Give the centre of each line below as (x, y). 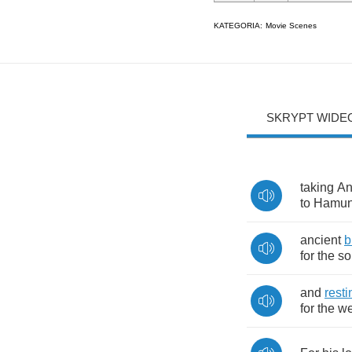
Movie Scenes (291, 25)
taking (317, 187)
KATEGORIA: (238, 25)
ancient (321, 240)
